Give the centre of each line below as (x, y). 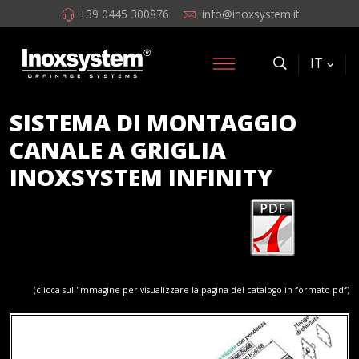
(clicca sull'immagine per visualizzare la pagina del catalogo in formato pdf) (192, 290)
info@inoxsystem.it (250, 14)
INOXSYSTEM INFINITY (141, 177)
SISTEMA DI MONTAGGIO (153, 122)
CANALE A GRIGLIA (118, 149)
